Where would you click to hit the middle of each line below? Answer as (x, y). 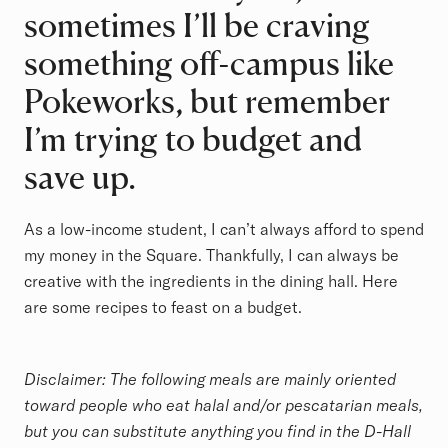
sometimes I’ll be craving (197, 25)
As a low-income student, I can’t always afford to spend (224, 229)
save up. (80, 177)
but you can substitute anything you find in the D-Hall (217, 431)
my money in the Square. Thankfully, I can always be (211, 255)
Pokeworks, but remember (207, 101)
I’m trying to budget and (193, 139)
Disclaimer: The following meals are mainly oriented (210, 379)
